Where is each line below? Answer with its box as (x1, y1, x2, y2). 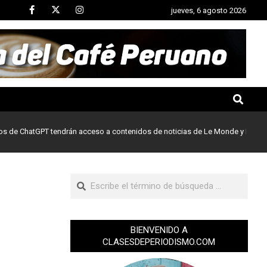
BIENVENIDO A (130, 225, 188, 235)
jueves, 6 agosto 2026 (171, 5, 246, 15)
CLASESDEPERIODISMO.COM (103, 237, 216, 247)
